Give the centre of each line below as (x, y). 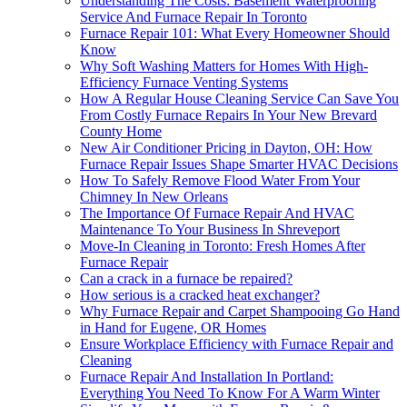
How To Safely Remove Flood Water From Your (220, 180)
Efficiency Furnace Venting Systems (184, 82)
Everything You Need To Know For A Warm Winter (230, 392)
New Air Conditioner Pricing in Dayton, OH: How (226, 147)
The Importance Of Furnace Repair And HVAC (217, 213)
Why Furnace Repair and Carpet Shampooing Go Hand (240, 311)
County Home (121, 131)
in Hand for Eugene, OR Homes (173, 327)
